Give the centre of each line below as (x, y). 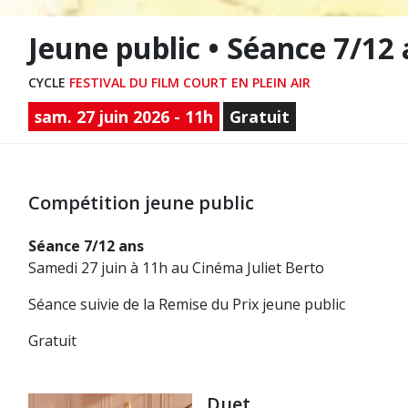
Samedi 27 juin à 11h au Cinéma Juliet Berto (176, 268)
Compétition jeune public (141, 203)
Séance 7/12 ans (86, 246)
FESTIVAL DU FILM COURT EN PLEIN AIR (190, 82)
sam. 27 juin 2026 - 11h (124, 117)
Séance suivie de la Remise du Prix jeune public (187, 304)
